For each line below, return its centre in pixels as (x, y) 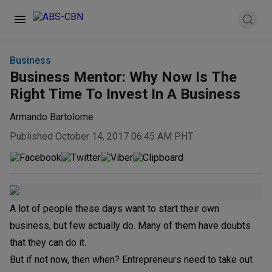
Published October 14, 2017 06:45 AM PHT (101, 136)
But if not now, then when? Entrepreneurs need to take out (131, 259)
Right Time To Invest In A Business (125, 94)
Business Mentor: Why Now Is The (123, 77)
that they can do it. (48, 242)
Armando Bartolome (52, 117)
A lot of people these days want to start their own (114, 208)
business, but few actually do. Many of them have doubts (130, 225)
